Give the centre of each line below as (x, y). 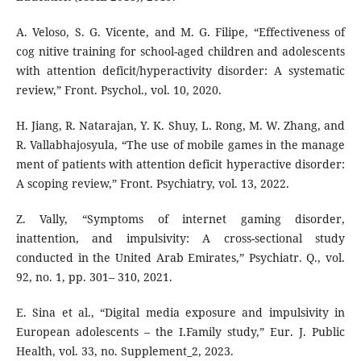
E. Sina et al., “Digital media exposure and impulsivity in (180, 313)
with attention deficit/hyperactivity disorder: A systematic (180, 71)
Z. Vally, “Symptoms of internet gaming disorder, (180, 219)
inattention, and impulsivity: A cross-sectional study (180, 239)
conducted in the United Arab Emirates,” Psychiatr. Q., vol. (180, 258)
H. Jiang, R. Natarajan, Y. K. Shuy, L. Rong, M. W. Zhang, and (180, 126)
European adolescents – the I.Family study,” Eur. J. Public (180, 332)
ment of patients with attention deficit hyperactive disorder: (180, 164)
